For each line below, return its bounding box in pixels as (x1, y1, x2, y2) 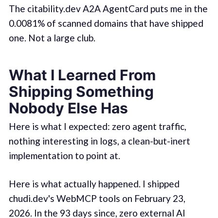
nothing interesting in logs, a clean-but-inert (8, 135, 190, 146)
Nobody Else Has (8, 99, 128, 117)
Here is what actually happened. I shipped (8, 178, 180, 190)
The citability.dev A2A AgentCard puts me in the (8, 3, 208, 15)
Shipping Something (8, 82, 154, 100)
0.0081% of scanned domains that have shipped (8, 18, 203, 29)
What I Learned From (8, 66, 156, 84)
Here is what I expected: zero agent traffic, (8, 120, 186, 132)
